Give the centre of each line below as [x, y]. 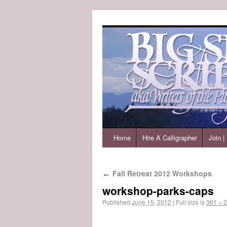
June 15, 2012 [152, 202]
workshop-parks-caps [158, 191]
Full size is [190, 202]
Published [116, 202]
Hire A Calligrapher [170, 138]
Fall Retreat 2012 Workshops [161, 173]
